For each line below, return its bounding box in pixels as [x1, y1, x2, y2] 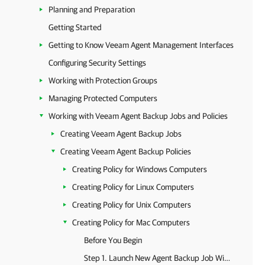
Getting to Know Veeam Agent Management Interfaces [49, 40, 234, 50]
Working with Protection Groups [49, 76, 157, 85]
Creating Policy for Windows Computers [72, 164, 207, 174]
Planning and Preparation [49, 5, 135, 14]
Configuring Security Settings [49, 58, 146, 67]
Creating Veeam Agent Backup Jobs [60, 129, 182, 138]
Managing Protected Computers [49, 93, 157, 103]
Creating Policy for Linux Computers [72, 182, 194, 192]
